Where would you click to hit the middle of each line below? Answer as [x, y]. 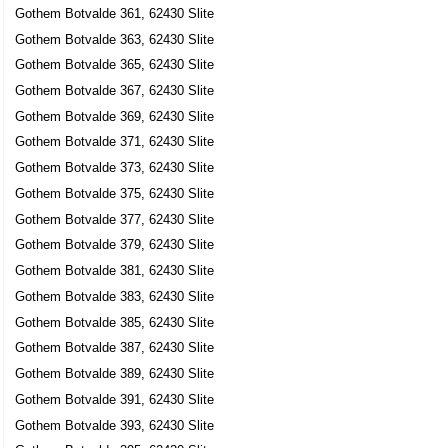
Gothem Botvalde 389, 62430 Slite [115, 374]
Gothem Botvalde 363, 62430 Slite [115, 39]
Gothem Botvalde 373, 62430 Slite [115, 168]
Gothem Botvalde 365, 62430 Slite [115, 65]
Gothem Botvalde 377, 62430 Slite [115, 219]
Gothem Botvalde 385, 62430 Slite [115, 322]
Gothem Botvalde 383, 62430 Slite [115, 296]
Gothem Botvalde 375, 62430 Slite [115, 193]
